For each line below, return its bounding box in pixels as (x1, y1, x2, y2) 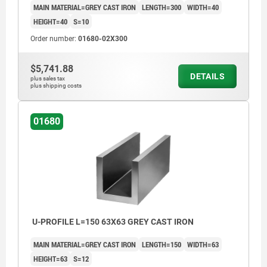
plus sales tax (30, 75, 65, 82)
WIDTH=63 (187, 238, 219, 250)
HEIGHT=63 (33, 253, 67, 264)
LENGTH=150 (142, 238, 181, 250)
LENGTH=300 (142, 2, 181, 13)
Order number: (30, 35, 78, 44)
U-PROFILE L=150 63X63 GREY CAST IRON (30, 216, 194, 226)
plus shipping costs (30, 82, 82, 89)
